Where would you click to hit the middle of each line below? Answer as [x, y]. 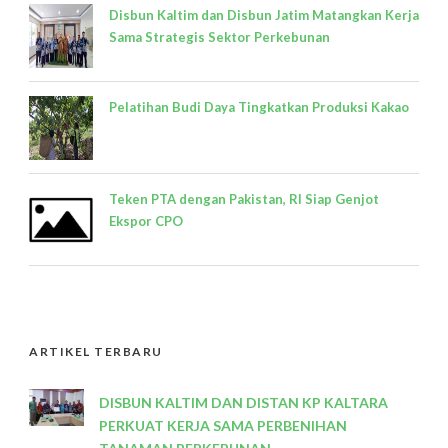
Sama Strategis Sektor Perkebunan [219, 37]
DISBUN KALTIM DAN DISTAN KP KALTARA [243, 403]
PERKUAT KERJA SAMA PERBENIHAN [223, 426]
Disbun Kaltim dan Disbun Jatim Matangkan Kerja [264, 15]
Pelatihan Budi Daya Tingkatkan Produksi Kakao [259, 107]
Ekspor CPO [146, 221]
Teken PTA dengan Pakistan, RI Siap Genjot [244, 199]
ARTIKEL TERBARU [96, 352]
